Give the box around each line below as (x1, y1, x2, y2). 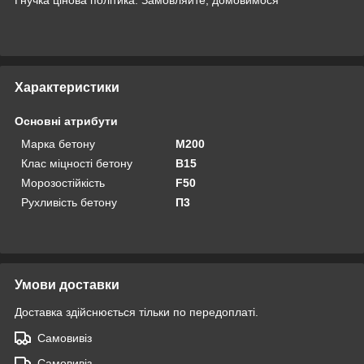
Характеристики (15, 80, 119, 94)
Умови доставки (15, 277, 119, 292)
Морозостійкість (21, 175, 105, 189)
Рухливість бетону (21, 195, 117, 209)
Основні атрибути (15, 114, 118, 128)
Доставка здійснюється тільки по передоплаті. (15, 305, 258, 318)
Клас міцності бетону (21, 156, 132, 170)
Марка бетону (21, 136, 95, 150)
